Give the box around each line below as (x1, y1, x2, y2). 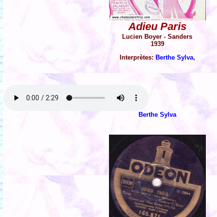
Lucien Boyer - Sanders (122, 32, 193, 40)
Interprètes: (120, 53, 155, 61)
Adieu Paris (128, 20, 186, 32)
